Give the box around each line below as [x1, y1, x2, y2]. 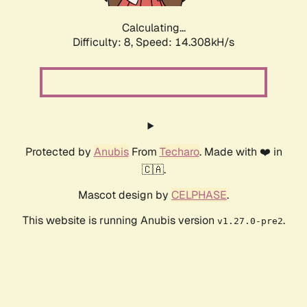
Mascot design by [78, 188, 171, 203]
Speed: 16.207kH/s [136, 35, 234, 50]
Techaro [159, 145, 199, 160]
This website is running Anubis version [22, 213, 217, 228]
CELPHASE [171, 188, 227, 203]
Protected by [25, 145, 94, 160]
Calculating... [121, 21, 186, 36]
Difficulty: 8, [73, 35, 136, 50]
